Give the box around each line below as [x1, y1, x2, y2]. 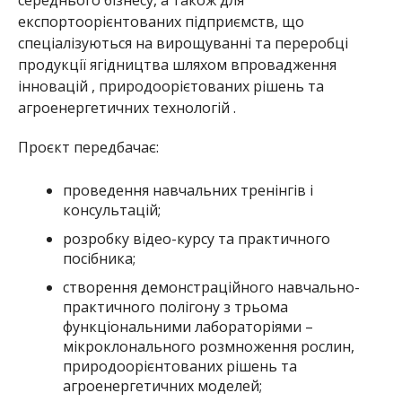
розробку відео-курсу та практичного [62, 228, 330, 249]
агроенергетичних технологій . [17, 97, 236, 118]
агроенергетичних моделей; [62, 375, 262, 396]
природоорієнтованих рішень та [62, 355, 297, 376]
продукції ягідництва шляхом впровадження [17, 54, 336, 74]
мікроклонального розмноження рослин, [62, 336, 354, 356]
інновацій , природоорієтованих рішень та [17, 75, 324, 96]
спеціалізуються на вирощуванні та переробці [17, 32, 348, 53]
